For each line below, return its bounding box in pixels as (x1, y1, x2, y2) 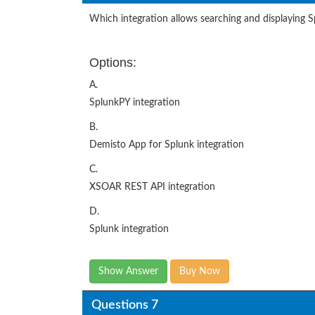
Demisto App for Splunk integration (89, 140, 244, 150)
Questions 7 (91, 298, 158, 311)
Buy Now (179, 266, 220, 277)
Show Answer (98, 266, 158, 277)
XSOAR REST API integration (89, 182, 215, 193)
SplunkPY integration (89, 98, 180, 108)
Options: (89, 56, 136, 70)
